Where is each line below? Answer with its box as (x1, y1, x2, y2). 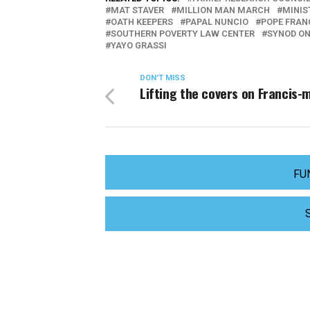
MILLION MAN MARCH (176, 5, 270, 15)
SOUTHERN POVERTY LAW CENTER (111, 28, 255, 39)
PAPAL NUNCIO (185, 17, 248, 27)
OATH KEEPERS (111, 17, 173, 27)
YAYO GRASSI (111, 40, 167, 51)
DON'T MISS (140, 73, 185, 82)
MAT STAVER (111, 5, 164, 15)
